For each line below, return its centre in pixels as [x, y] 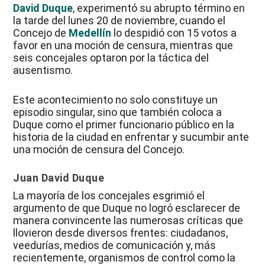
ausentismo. [43, 70]
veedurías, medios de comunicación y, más [115, 245]
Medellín [90, 33]
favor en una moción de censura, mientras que [123, 46]
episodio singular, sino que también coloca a [118, 112]
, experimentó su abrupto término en [159, 8]
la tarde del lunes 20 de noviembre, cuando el [119, 21]
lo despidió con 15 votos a [174, 33]
